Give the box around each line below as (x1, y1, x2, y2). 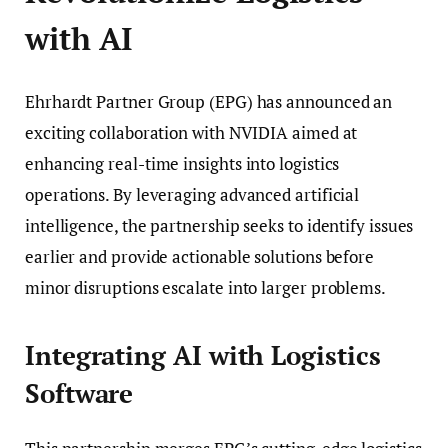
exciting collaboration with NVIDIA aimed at (25, 121, 358, 144)
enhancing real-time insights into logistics (25, 152, 340, 175)
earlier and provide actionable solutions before (25, 245, 375, 268)
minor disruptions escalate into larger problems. (25, 276, 386, 299)
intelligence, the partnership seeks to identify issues (25, 214, 414, 237)
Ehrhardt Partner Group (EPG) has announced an (25, 90, 393, 113)
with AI (25, 17, 134, 60)
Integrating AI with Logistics (25, 339, 381, 373)
